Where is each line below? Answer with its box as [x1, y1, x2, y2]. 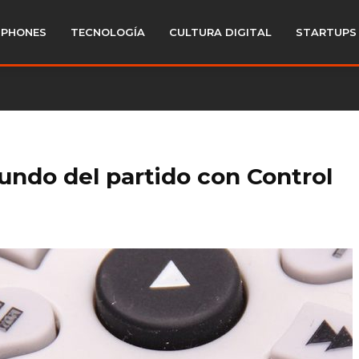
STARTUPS [296, 26, 357, 38]
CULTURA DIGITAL [169, 26, 272, 38]
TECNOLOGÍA [71, 26, 145, 38]
